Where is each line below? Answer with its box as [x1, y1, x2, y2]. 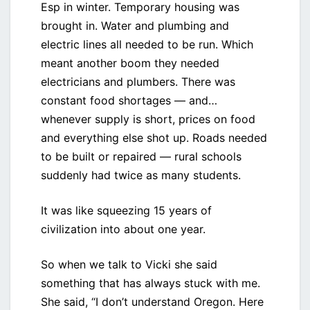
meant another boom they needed [41, 56, 219, 71]
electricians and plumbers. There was [41, 75, 235, 89]
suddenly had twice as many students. [41, 168, 241, 183]
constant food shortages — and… [41, 93, 217, 108]
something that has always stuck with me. [41, 276, 260, 291]
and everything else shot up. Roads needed [41, 131, 267, 145]
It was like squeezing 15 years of [41, 203, 212, 218]
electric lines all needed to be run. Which [41, 37, 253, 52]
